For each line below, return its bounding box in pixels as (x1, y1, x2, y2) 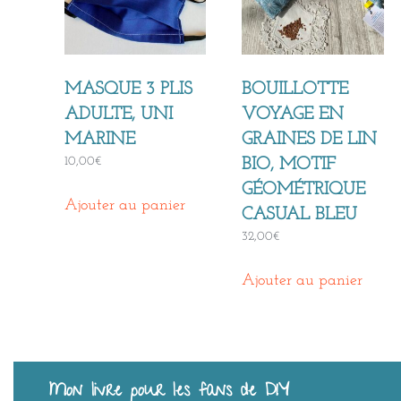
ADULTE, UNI (64, 105, 173, 124)
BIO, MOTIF (242, 155, 337, 174)
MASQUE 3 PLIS (64, 80, 192, 98)
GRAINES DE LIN (242, 130, 378, 149)
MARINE (64, 130, 135, 149)
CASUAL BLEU (242, 205, 358, 224)
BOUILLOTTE (242, 80, 349, 98)
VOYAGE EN (242, 105, 345, 124)
